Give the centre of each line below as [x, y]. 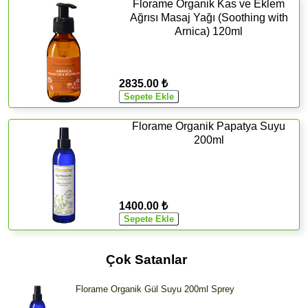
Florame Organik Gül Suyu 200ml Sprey [155, 289]
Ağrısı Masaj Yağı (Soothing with [209, 17]
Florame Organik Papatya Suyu [209, 126]
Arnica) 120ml [209, 31]
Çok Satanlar [146, 259]
